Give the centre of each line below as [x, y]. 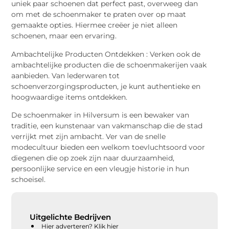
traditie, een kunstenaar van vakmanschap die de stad [107, 125]
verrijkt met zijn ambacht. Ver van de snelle [89, 136]
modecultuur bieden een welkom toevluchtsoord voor [108, 147]
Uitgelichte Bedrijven [70, 217]
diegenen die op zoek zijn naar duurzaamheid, [93, 158]
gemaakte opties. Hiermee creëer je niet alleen [95, 25]
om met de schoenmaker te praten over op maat [99, 15]
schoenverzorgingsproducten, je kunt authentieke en [106, 86]
